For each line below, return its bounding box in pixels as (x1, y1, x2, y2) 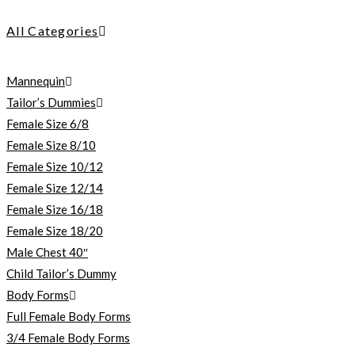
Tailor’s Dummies (6, 95, 96, 109)
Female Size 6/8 (6, 116, 89, 131)
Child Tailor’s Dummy (6, 266, 116, 281)
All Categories (6, 23, 99, 38)
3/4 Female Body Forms (6, 330, 130, 345)
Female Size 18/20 (6, 223, 103, 238)
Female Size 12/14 (6, 181, 103, 195)
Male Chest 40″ (6, 245, 88, 259)
